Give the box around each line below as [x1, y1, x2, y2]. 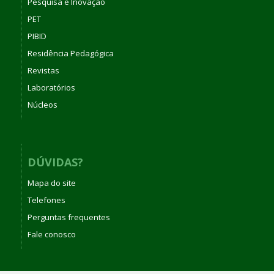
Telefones [27, 194, 65, 206]
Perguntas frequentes [27, 212, 110, 223]
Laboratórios [27, 81, 75, 93]
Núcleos [27, 98, 57, 110]
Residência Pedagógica [27, 47, 114, 59]
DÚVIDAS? [27, 154, 83, 169]
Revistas [27, 64, 59, 76]
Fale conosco [27, 229, 76, 240]
